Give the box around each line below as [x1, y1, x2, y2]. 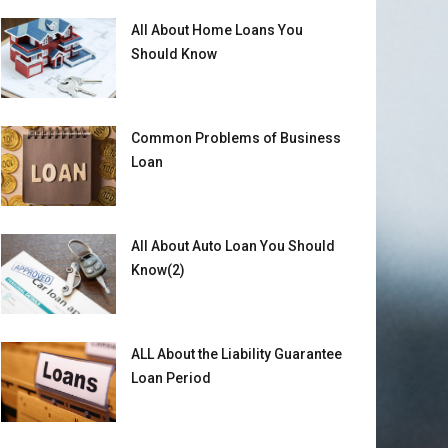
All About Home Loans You [130, 21, 303, 38]
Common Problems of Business [130, 129, 341, 146]
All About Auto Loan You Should [130, 237, 335, 254]
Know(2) [130, 261, 185, 278]
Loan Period [130, 369, 211, 386]
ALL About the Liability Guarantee [130, 345, 342, 362]
